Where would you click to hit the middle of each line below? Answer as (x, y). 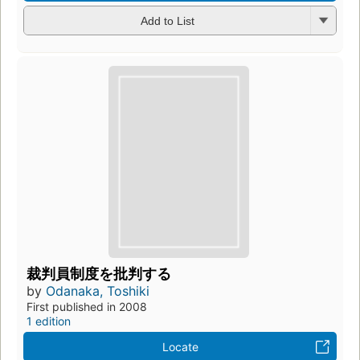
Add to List (167, 21)
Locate (180, 347)
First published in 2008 (87, 307)
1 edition (49, 321)
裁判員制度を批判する (99, 274)
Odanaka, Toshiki (98, 291)
